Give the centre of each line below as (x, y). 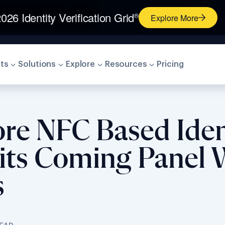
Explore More (174, 18)
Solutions (37, 64)
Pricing (170, 64)
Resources (126, 64)
